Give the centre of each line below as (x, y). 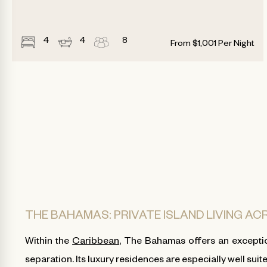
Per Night (236, 45)
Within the (49, 240)
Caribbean (96, 240)
